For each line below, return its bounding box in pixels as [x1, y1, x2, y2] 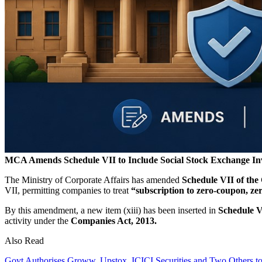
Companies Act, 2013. [71, 215, 157, 226]
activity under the [5, 215, 71, 226]
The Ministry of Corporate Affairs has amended [5, 174, 182, 185]
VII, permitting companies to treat [5, 185, 131, 195]
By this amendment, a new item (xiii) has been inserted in [5, 205, 218, 215]
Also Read [5, 235, 44, 246]
